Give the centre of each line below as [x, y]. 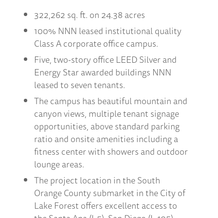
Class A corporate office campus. [96, 43]
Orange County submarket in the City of [110, 193]
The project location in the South [97, 180]
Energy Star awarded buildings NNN [103, 72]
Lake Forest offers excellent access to [106, 205]
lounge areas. [59, 164]
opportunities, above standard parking [107, 126]
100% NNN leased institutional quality [108, 31]
